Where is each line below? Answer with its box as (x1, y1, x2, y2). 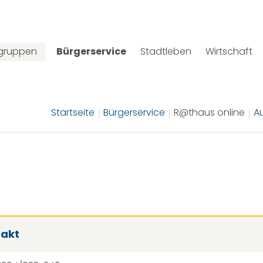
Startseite (51, 106, 95, 119)
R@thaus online (174, 106, 245, 119)
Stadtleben (140, 45, 191, 58)
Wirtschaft (205, 45, 252, 58)
